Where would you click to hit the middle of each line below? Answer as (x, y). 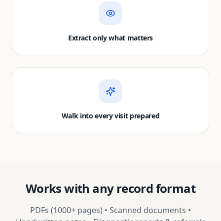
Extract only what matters (110, 38)
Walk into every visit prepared (110, 116)
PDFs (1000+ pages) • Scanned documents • (110, 210)
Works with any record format (110, 188)
